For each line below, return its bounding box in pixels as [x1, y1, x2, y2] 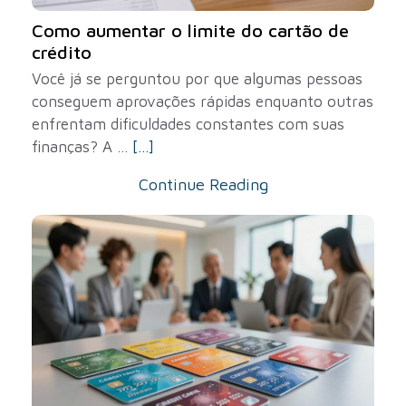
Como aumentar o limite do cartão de [32, 20, 349, 41]
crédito [32, 42, 92, 63]
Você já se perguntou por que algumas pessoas [32, 70, 362, 88]
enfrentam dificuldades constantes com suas [32, 115, 344, 133]
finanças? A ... [32, 138, 132, 156]
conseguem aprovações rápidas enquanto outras [32, 92, 373, 111]
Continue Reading [138, 175, 268, 194]
